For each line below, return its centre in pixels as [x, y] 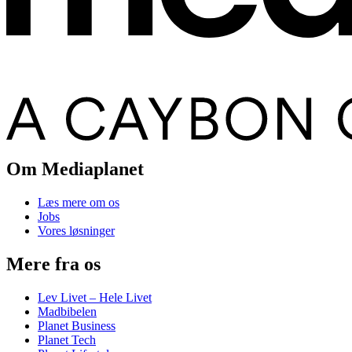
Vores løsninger [76, 231]
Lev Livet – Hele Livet [95, 298]
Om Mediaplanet [75, 169]
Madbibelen [67, 312]
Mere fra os [53, 264]
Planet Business [77, 326]
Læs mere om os [79, 203]
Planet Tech [67, 340]
